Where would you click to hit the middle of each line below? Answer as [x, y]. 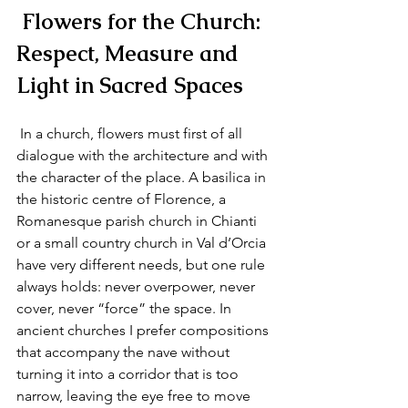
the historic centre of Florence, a [123, 199]
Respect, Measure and [130, 53]
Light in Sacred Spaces [130, 85]
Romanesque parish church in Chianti [138, 221]
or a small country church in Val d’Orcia [143, 243]
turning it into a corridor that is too [129, 374]
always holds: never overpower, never [138, 286]
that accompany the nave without [125, 352]
